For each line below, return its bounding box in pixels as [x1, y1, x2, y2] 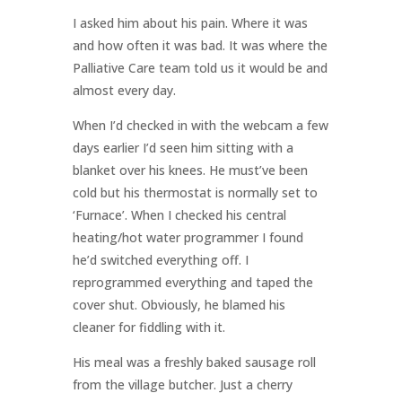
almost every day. [72, 82, 176, 100]
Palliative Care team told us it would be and [72, 59, 328, 77]
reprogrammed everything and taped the [72, 274, 313, 292]
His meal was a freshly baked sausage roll [72, 354, 316, 371]
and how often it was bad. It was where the [72, 37, 328, 55]
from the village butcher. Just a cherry [72, 376, 293, 394]
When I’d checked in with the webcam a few [72, 117, 328, 135]
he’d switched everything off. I [72, 251, 249, 269]
